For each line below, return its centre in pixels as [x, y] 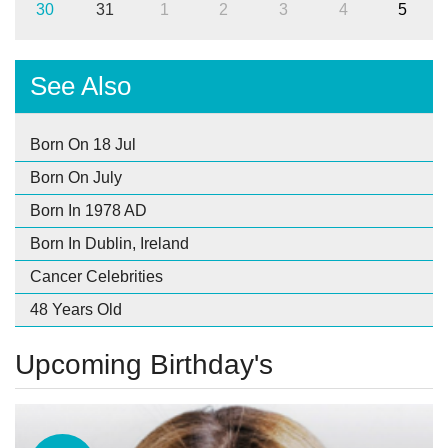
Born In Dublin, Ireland [109, 243]
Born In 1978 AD [88, 210]
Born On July [76, 177]
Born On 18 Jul [83, 144]
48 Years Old [76, 309]
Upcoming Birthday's [144, 364]
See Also [80, 85]
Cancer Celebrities [96, 276]
